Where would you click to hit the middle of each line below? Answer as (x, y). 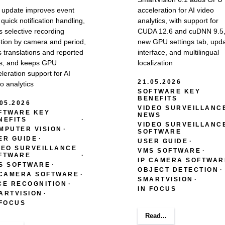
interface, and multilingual (178, 52)
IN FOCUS (157, 189)
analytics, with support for (178, 20)
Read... (156, 215)
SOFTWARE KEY (169, 91)
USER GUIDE (163, 141)
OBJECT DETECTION (178, 170)
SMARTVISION (165, 179)
